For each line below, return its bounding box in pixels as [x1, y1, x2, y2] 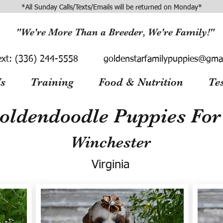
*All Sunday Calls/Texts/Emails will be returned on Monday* [21, 4, 202, 11]
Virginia [92, 159, 130, 171]
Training [30, 76, 74, 88]
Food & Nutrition [99, 76, 183, 88]
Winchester [71, 133, 151, 151]
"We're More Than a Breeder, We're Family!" [15, 26, 215, 38]
